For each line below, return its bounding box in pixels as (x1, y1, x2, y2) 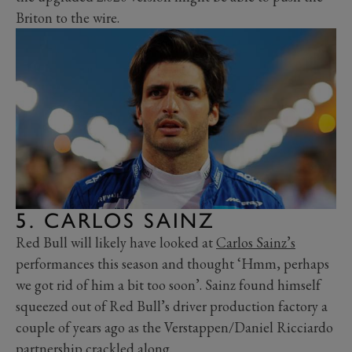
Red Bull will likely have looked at (16, 233, 216, 251)
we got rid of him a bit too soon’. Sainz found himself (16, 275, 321, 294)
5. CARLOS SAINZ (16, 207, 215, 233)
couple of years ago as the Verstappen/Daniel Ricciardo (16, 317, 333, 336)
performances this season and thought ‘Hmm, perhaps (16, 254, 329, 273)
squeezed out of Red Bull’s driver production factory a (16, 296, 328, 315)
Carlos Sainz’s (216, 233, 295, 251)
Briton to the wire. (16, 9, 119, 27)
